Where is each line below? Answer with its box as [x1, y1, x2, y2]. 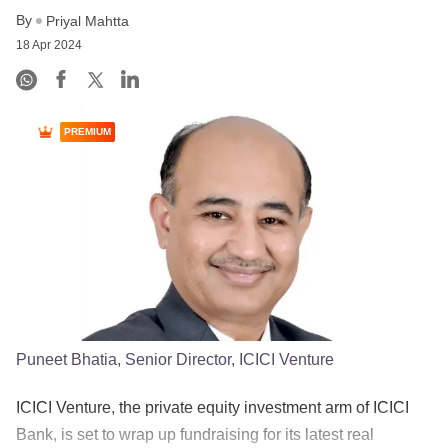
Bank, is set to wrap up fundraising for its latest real [16, 425, 374, 443]
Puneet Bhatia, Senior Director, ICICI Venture [16, 350, 334, 368]
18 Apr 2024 [16, 38, 82, 53]
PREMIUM [64, 126, 111, 138]
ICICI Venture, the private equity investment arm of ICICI [16, 398, 409, 416]
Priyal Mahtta [46, 13, 129, 30]
